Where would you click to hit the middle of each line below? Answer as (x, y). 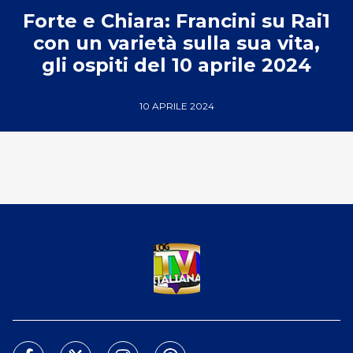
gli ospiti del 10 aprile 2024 (176, 65)
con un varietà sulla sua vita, (176, 43)
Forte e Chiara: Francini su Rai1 (176, 21)
